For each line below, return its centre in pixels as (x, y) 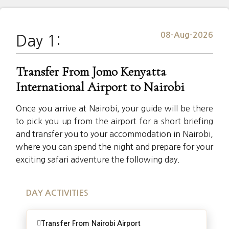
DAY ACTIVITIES (57, 193)
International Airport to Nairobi (100, 87)
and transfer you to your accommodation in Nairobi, (114, 134)
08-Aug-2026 (187, 35)
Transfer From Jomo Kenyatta (91, 72)
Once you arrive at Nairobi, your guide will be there (114, 108)
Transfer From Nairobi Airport (91, 223)
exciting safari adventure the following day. (98, 159)
